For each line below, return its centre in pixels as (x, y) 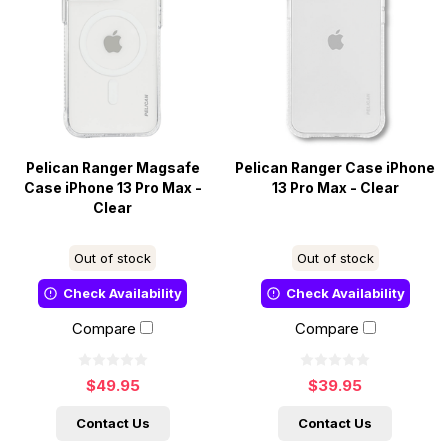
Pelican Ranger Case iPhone (335, 167)
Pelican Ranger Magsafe (112, 167)
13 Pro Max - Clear (335, 187)
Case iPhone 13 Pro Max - (112, 187)
